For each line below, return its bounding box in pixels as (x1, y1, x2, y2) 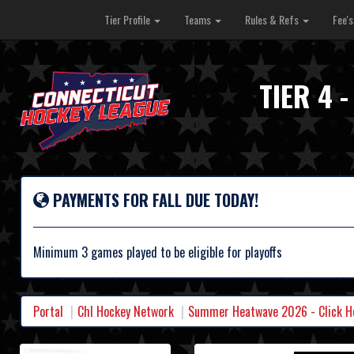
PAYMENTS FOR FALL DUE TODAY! (49, 188, 258, 213)
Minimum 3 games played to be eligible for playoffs (33, 243, 282, 262)
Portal (33, 302, 63, 322)
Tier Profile (104, 11, 153, 28)
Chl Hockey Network (77, 302, 174, 322)
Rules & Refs (245, 11, 301, 28)
